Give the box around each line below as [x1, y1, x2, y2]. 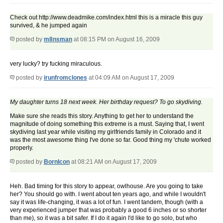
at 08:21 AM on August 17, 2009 [70, 158, 157, 166]
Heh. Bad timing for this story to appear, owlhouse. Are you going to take [10, 183, 203, 190]
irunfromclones [44, 74, 87, 82]
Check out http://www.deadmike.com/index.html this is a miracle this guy [10, 14, 203, 21]
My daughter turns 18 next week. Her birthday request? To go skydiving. [10, 99, 203, 106]
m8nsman [44, 36, 72, 43]
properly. [10, 144, 33, 152]
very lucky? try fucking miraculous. [10, 60, 102, 68]
